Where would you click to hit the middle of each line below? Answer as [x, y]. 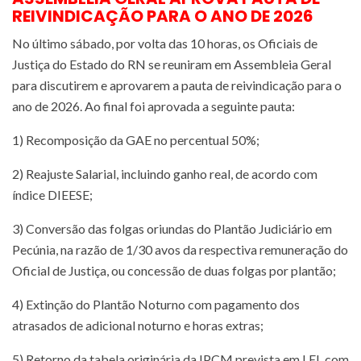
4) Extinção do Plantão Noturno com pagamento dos [156, 304]
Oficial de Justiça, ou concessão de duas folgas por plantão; [174, 270]
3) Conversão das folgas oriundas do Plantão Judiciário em [172, 228]
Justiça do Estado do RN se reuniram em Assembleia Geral [172, 64]
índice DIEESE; [52, 194]
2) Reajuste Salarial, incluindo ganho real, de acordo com [165, 173]
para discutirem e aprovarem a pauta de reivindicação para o [177, 85]
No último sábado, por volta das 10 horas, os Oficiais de [165, 43]
